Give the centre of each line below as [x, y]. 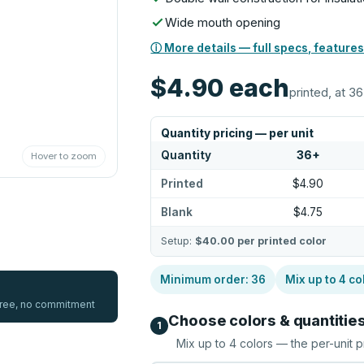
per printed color [281, 241]
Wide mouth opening [223, 22]
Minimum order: [206, 279]
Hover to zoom [64, 156]
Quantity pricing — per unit [238, 133]
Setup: [178, 241]
